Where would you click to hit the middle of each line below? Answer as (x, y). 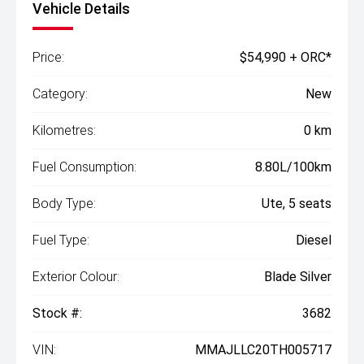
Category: (60, 94)
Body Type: (64, 204)
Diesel (314, 240)
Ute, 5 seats (297, 204)
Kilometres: (64, 131)
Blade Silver (298, 277)
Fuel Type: (61, 240)
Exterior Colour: (76, 277)
